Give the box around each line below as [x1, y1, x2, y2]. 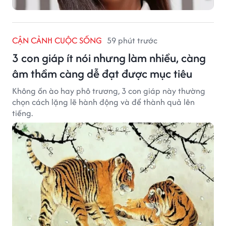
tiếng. [12, 106, 33, 119]
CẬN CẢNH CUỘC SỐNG [12, 34, 102, 46]
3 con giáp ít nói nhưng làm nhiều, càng [12, 49, 206, 66]
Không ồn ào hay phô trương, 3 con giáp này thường [12, 84, 205, 97]
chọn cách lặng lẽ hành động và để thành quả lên [12, 95, 195, 108]
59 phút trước [107, 34, 157, 46]
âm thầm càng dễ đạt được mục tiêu [12, 65, 192, 82]
